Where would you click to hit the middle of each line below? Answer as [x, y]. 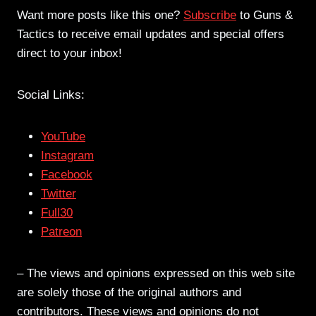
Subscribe [210, 15]
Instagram [67, 155]
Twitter [59, 193]
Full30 [57, 212]
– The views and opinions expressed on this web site [156, 273]
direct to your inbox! [69, 53]
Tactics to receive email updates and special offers [151, 34]
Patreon [61, 231]
